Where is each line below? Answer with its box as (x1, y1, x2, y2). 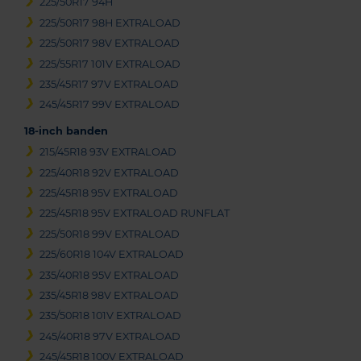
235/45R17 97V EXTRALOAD (39, 77, 180, 90)
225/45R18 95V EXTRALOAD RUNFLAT (39, 207, 230, 220)
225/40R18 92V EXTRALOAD (39, 166, 180, 179)
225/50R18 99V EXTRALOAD (39, 227, 180, 240)
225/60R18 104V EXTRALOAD (39, 248, 185, 261)
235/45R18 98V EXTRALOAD (39, 289, 180, 302)
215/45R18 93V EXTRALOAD (39, 146, 177, 159)
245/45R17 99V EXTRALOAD (39, 98, 180, 111)
